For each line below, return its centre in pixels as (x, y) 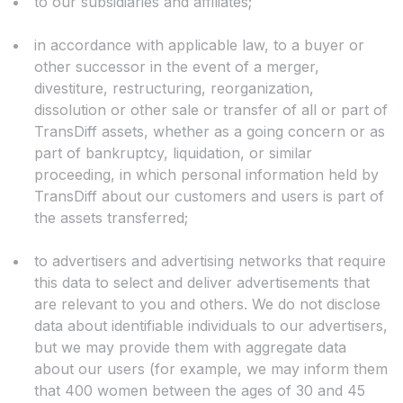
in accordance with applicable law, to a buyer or (199, 45)
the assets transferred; (111, 218)
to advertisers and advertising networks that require (210, 261)
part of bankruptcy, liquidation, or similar (173, 153)
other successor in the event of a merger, (177, 67)
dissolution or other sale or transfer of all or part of (211, 110)
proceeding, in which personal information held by (206, 175)
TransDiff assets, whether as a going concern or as (210, 132)
